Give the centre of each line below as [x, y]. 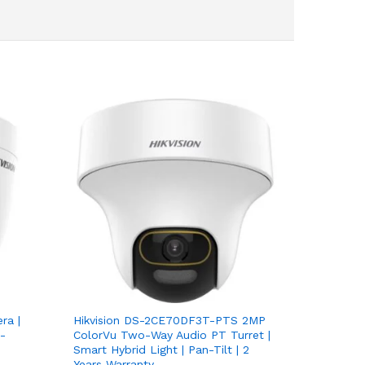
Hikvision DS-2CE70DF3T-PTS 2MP [169, 320]
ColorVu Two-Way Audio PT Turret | [172, 334]
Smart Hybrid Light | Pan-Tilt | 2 [161, 349]
